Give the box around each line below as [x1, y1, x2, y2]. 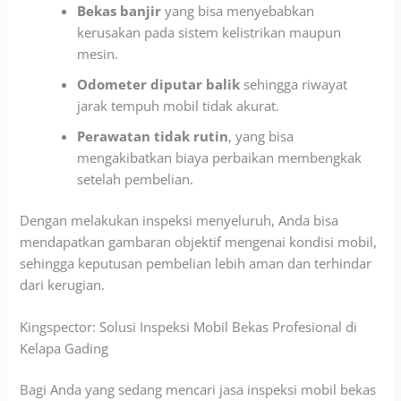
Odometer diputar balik [77, 74, 241, 93]
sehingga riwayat [240, 74, 348, 93]
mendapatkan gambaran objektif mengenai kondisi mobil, [20, 232, 378, 251]
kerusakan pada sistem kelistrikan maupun [77, 22, 342, 41]
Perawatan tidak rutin [77, 126, 229, 145]
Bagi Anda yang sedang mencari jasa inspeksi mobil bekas [20, 380, 377, 398]
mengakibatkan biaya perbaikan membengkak [77, 148, 363, 166]
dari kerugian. [20, 275, 106, 294]
